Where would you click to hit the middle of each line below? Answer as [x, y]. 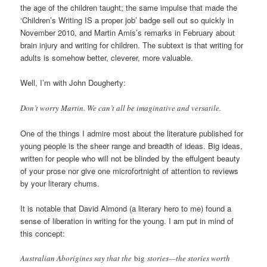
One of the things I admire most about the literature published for [132, 133]
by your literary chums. [60, 183]
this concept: [43, 233]
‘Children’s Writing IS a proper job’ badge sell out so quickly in [127, 20]
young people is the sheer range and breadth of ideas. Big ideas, [132, 145]
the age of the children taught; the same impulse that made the [129, 8]
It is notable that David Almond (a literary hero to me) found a [126, 208]
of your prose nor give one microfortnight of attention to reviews [130, 170]
